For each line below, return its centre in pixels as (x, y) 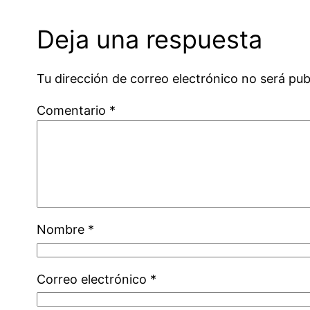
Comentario (73, 111)
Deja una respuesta (150, 40)
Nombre (63, 230)
